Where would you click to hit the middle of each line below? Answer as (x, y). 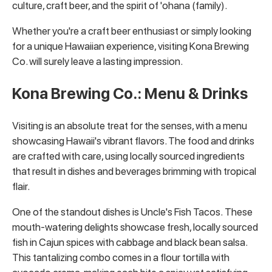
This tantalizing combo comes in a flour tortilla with (121, 257)
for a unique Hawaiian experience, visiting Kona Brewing (131, 46)
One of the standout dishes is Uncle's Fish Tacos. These (132, 212)
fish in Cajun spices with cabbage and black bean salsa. (130, 242)
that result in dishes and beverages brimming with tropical (134, 171)
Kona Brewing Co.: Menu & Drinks (130, 94)
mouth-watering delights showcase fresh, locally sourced (135, 227)
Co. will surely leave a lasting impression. (97, 62)
